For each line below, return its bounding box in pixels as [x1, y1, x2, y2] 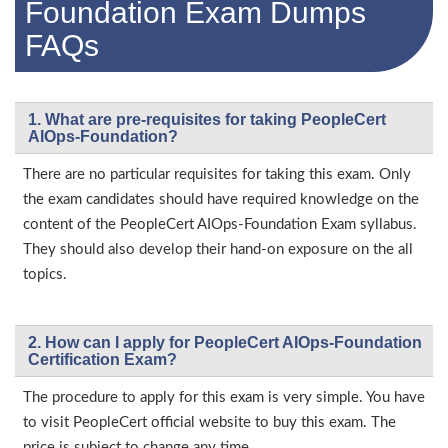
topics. [23, 267, 67, 283]
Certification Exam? [28, 351, 177, 369]
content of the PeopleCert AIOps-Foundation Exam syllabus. [23, 217, 417, 233]
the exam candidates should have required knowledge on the [23, 192, 419, 208]
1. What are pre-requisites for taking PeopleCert [28, 111, 386, 129]
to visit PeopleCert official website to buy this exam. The [23, 415, 396, 431]
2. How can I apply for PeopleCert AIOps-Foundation [28, 334, 422, 352]
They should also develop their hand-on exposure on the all [23, 242, 413, 258]
